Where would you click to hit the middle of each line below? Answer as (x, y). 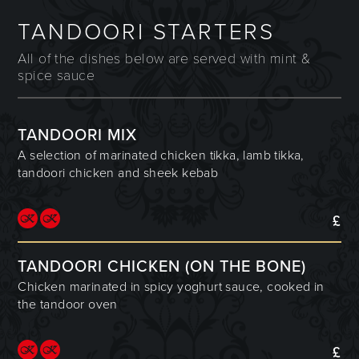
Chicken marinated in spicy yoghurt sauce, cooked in (171, 286)
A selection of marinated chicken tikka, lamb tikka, (161, 155)
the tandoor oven (68, 304)
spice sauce (56, 75)
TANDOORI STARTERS (147, 32)
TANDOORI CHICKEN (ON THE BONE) (162, 266)
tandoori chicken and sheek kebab (118, 173)
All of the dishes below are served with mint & (164, 58)
